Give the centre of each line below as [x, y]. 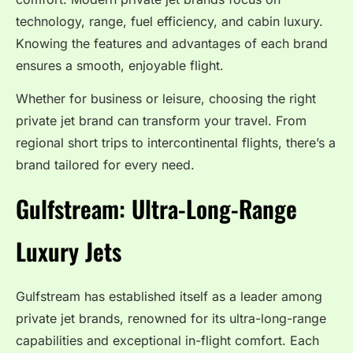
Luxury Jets [69, 251]
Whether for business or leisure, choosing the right [166, 99]
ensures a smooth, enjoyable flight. [120, 65]
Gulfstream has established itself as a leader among [169, 296]
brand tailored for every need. [105, 165]
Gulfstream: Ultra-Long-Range [156, 208]
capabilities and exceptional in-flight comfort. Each [167, 340]
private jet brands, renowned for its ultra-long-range [171, 318]
